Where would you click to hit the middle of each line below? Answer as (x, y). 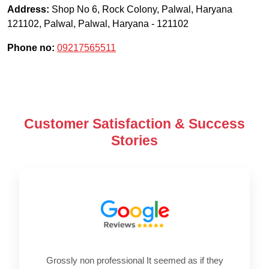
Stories (134, 140)
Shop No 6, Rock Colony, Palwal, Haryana (142, 9)
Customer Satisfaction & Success (134, 123)
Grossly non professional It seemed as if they (134, 261)
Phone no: (31, 47)
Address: (28, 9)
